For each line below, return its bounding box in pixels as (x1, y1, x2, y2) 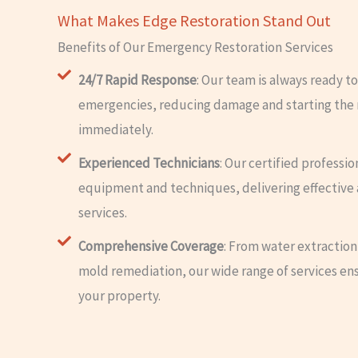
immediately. (78, 121, 154, 139)
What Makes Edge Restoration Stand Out (58, 10, 331, 31)
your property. (78, 287, 161, 305)
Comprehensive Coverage (78, 237, 225, 256)
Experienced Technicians (78, 154, 221, 173)
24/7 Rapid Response (78, 71, 197, 89)
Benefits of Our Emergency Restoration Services (58, 38, 333, 57)
